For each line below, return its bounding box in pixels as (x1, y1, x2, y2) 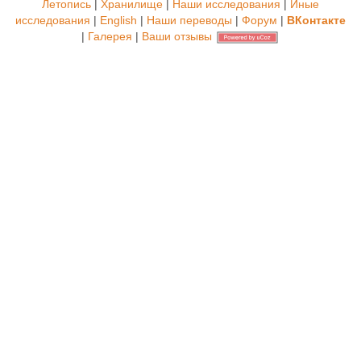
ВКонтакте (287, 14, 346, 27)
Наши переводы (147, 14, 232, 27)
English (100, 14, 137, 27)
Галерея (88, 30, 132, 43)
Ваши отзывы (142, 30, 212, 43)
